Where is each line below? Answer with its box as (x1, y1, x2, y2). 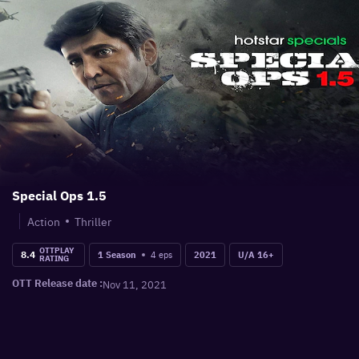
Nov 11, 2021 (103, 276, 167, 291)
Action (27, 213, 60, 229)
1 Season (98, 249, 136, 260)
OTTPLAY (39, 245, 74, 256)
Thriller (75, 213, 111, 229)
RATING (39, 253, 69, 264)
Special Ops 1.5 (12, 188, 107, 204)
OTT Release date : (12, 276, 103, 290)
